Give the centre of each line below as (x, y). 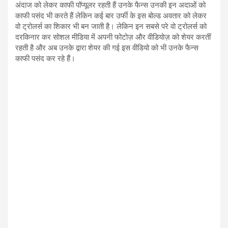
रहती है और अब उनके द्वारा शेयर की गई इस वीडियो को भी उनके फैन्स (107, 48)
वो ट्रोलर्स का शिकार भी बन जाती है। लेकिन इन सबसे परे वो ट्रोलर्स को (111, 26)
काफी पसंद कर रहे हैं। (45, 58)
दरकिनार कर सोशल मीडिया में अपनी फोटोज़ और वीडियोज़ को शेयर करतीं (113, 37)
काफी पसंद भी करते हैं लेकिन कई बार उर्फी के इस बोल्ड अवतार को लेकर (111, 16)
